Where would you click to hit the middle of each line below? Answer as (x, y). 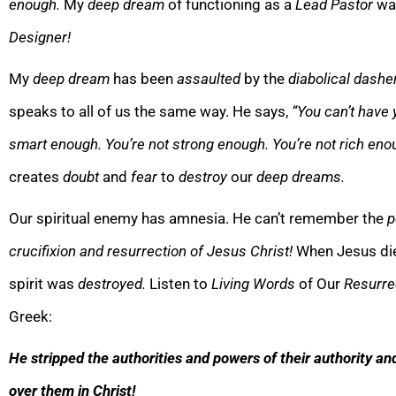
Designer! (40, 37)
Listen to (180, 283)
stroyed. (122, 283)
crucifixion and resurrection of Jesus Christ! (152, 251)
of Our (321, 283)
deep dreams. (301, 176)
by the (266, 78)
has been (145, 78)
